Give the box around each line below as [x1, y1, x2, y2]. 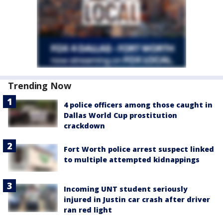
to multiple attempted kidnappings [64, 155, 200, 165]
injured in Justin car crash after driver [64, 195, 210, 205]
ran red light [64, 205, 112, 215]
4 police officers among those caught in [64, 100, 213, 110]
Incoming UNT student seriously [64, 184, 188, 194]
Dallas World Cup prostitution [64, 111, 177, 120]
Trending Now [8, 80, 71, 92]
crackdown [64, 121, 105, 131]
